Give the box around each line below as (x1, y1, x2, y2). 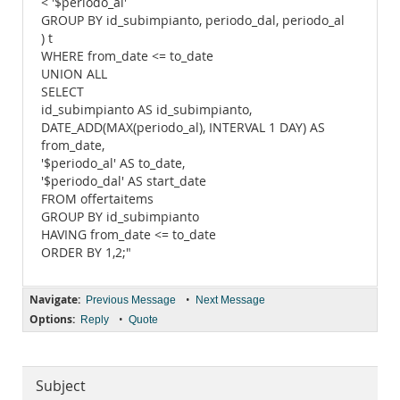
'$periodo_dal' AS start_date (41, 173, 206, 189)
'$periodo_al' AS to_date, (41, 155, 185, 171)
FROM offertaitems (41, 191, 154, 207)
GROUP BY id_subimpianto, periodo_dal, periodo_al (41, 12, 345, 29)
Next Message (196, 294, 265, 306)
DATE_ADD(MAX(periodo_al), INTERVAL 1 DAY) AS (41, 120, 325, 136)
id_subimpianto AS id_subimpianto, (41, 102, 252, 118)
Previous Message (86, 294, 176, 306)
